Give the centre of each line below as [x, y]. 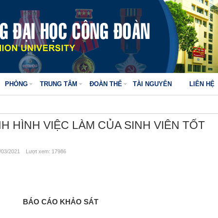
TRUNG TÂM [59, 84]
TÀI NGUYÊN [152, 84]
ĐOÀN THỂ [106, 84]
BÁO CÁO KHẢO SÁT [60, 202]
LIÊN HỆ [202, 84]
